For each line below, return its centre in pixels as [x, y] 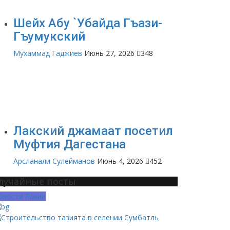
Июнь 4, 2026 [120, 161]
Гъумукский [49, 36]
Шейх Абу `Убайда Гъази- [88, 23]
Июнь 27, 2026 [109, 53]
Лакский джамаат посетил [93, 131]
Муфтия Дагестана [70, 144]
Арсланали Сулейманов [54, 161]
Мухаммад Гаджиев [48, 53]
